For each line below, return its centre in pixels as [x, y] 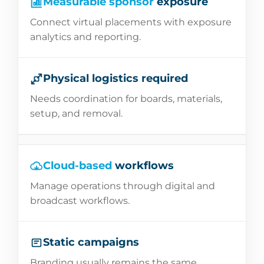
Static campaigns [91, 242]
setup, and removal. [76, 113]
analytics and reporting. [85, 37]
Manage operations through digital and [123, 186]
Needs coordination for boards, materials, [126, 99]
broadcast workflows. [80, 201]
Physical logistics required [115, 78]
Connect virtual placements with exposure [131, 22]
